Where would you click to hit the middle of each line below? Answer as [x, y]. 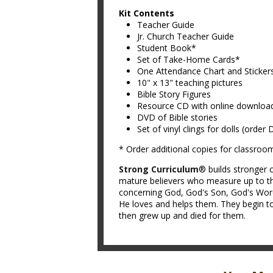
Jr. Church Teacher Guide [186, 36]
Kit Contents [147, 13]
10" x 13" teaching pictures [190, 83]
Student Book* [167, 48]
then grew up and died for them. [182, 215]
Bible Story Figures [174, 94]
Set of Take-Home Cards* [189, 59]
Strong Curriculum [159, 169]
